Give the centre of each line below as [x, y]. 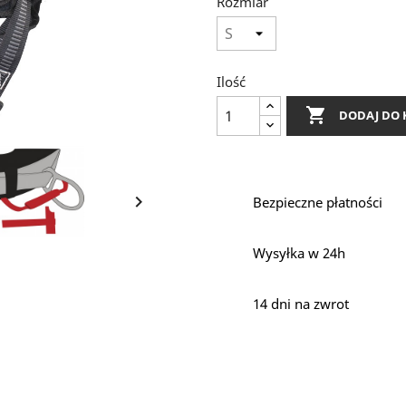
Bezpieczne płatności [318, 202]
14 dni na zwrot [301, 304]
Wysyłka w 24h [299, 253]
